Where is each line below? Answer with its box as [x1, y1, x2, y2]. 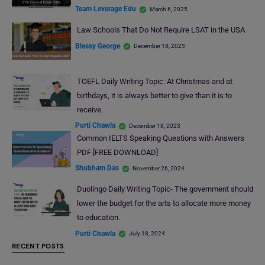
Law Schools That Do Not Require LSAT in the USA [76, 25, 245, 35]
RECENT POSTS [12, 242, 64, 251]
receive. [76, 105, 103, 114]
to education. [76, 213, 120, 222]
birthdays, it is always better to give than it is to [76, 91, 232, 100]
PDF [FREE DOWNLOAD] [76, 147, 158, 157]
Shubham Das [75, 164, 119, 173]
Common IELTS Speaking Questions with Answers [76, 133, 244, 143]
